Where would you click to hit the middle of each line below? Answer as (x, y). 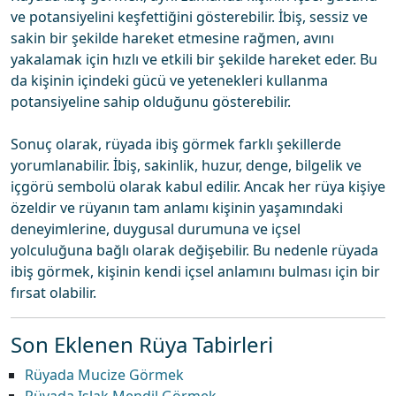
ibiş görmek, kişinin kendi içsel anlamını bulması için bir (195, 271)
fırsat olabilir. (53, 293)
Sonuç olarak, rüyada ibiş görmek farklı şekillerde (176, 144)
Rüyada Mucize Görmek (104, 375)
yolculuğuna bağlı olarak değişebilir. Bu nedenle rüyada (194, 250)
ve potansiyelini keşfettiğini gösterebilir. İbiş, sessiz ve (189, 17)
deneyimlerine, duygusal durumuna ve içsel (156, 229)
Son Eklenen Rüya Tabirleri (142, 344)
